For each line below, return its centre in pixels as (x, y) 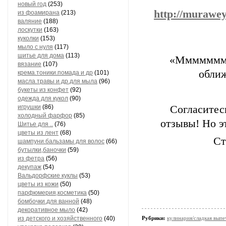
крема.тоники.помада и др (55, 73)
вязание (30, 64)
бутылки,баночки (42, 150)
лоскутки (30, 30)
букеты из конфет (43, 90)
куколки (28, 38)
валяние (30, 21)
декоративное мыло (46, 210)
